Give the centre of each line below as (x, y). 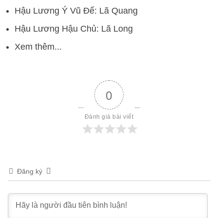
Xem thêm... (38, 47)
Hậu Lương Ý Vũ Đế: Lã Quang (76, 11)
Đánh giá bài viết (109, 117)
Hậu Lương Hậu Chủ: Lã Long (74, 29)
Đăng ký (30, 172)
